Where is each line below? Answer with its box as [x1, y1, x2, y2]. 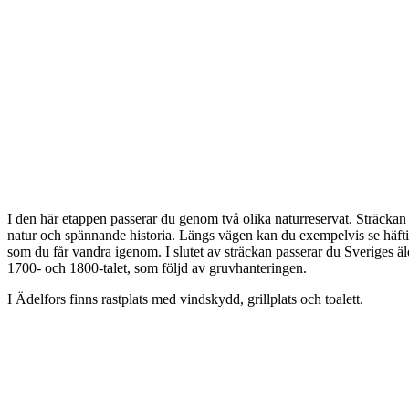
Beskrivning [6, 195, 120, 220]
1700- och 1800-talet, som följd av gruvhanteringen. [7, 260, 307, 277]
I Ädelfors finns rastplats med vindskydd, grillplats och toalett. [7, 291, 363, 308]
